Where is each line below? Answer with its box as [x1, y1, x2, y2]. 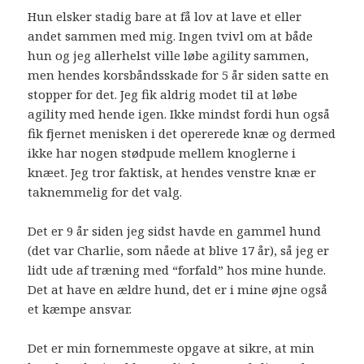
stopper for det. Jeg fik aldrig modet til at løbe [28, 86, 298, 103]
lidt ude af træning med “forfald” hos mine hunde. [28, 262, 327, 279]
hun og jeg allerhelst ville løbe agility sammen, [28, 47, 310, 64]
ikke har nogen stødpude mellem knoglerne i [28, 145, 297, 162]
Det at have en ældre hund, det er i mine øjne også [28, 281, 328, 298]
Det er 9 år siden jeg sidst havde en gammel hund [28, 223, 322, 240]
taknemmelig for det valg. [28, 184, 183, 201]
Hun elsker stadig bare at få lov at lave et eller [28, 8, 302, 25]
